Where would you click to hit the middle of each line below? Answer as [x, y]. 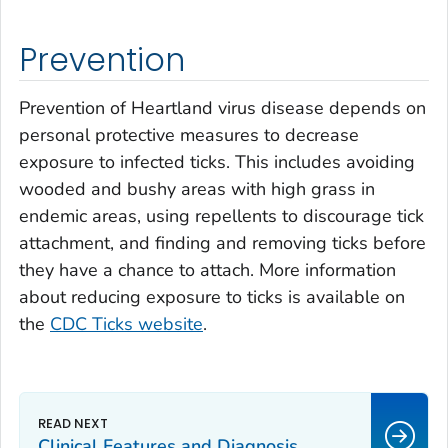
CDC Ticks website [126, 323]
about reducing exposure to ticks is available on [212, 296]
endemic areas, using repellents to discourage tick [221, 215]
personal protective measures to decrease [189, 134]
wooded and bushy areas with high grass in [197, 188]
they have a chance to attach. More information [207, 269]
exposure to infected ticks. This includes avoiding [217, 161]
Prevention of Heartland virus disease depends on [222, 107]
